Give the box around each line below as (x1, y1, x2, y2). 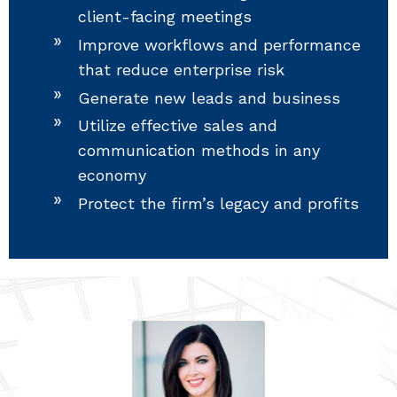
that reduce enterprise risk (78, 59, 284, 79)
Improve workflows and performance (78, 35, 361, 54)
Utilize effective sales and (78, 116, 277, 136)
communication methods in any (78, 141, 320, 160)
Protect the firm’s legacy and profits (78, 193, 359, 213)
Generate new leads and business (78, 88, 340, 107)
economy (78, 166, 146, 185)
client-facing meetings (78, 7, 252, 27)
